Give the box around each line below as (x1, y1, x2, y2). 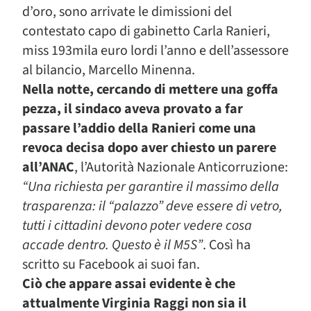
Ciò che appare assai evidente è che (22, 274, 235, 294)
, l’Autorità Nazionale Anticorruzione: (74, 158, 288, 177)
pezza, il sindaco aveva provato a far (22, 99, 243, 119)
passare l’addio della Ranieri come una (22, 119, 256, 138)
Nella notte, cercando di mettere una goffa (22, 80, 278, 99)
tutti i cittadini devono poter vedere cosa (22, 216, 252, 235)
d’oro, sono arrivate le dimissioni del (22, 2, 232, 22)
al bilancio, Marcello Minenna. (22, 60, 195, 80)
